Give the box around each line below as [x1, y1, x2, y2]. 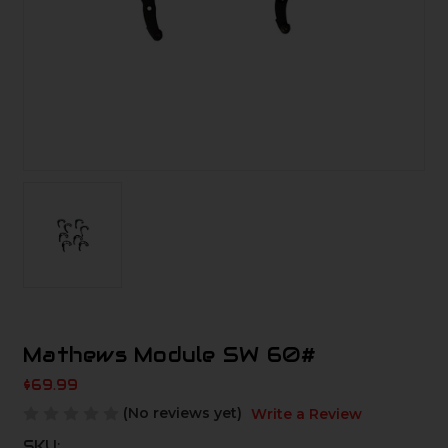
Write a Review [250, 404, 362, 423]
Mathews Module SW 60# [23, 342, 317, 369]
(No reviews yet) [123, 404, 242, 423]
